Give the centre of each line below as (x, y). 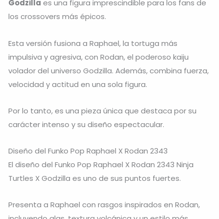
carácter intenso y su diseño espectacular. (86, 124)
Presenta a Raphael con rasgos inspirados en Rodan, (104, 205)
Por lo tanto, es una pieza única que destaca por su (102, 110)
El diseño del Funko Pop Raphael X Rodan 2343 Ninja (101, 165)
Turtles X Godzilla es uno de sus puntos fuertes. (95, 178)
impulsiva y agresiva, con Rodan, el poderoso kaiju (99, 57)
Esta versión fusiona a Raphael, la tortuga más (93, 43)
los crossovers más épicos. (57, 17)
